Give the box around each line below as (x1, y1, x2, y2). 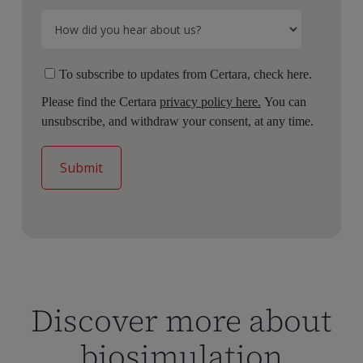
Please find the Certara (41, 95, 160, 109)
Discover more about (30, 300, 332, 343)
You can (261, 95, 307, 109)
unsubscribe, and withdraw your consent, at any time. (41, 114, 314, 129)
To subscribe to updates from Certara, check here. (59, 67, 313, 82)
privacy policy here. (160, 95, 262, 109)
